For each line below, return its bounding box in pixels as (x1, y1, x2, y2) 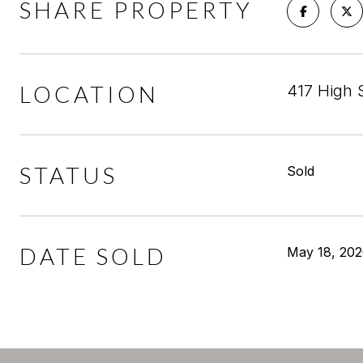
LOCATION (19, 80, 159, 108)
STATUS (19, 161, 117, 189)
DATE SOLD (19, 242, 167, 270)
